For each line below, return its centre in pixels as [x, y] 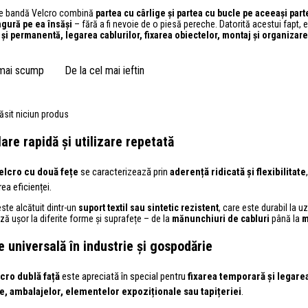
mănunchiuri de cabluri [221, 218]
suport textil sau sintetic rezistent [148, 207]
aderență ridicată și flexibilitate [238, 172]
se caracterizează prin [124, 172]
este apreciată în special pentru [124, 276]
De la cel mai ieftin [104, 70]
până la [286, 218]
